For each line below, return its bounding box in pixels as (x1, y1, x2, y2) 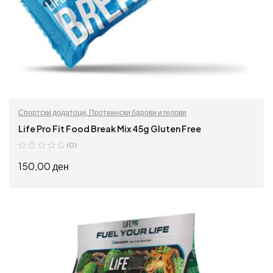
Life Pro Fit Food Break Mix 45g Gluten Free (18, 123, 201, 135)
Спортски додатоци (18, 108, 86, 118)
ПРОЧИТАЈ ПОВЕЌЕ (94, 201, 179, 210)
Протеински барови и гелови (89, 108, 186, 118)
